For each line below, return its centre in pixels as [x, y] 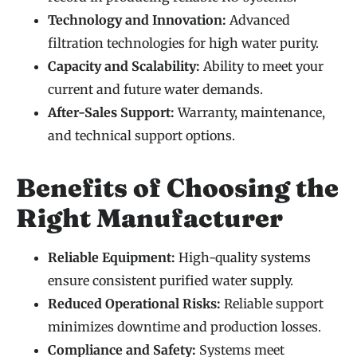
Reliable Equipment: [112, 258]
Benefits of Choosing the [177, 188]
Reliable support [272, 304]
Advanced [258, 20]
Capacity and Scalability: [124, 67]
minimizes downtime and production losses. [184, 327]
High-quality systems [243, 258]
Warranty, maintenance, [250, 113]
